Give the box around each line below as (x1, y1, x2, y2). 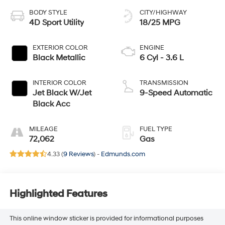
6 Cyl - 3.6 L (140, 52, 184, 63)
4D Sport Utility (29, 17, 84, 28)
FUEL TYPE (140, 125, 172, 133)
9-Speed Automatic (140, 87, 212, 98)
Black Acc (32, 98, 70, 109)
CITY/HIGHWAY (140, 8, 187, 17)
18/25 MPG (140, 17, 180, 28)
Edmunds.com (100, 150, 145, 158)
